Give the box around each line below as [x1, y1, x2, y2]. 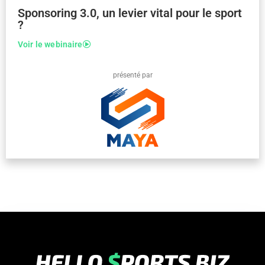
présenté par [112, 71, 153, 80]
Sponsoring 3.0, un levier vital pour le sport [18, 6, 242, 21]
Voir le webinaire [18, 40, 83, 50]
